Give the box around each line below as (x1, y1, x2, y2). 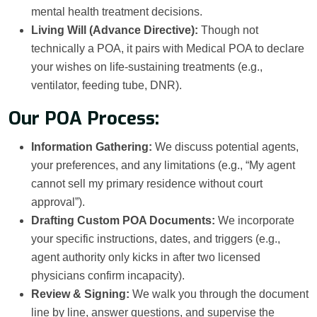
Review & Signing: (31, 288, 129, 301)
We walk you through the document (129, 288, 309, 301)
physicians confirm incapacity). (31, 270, 185, 282)
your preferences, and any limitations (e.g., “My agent (31, 159, 295, 172)
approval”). (31, 196, 85, 209)
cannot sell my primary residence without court (31, 178, 263, 190)
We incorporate (215, 214, 294, 227)
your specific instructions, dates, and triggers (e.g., (31, 233, 280, 246)
